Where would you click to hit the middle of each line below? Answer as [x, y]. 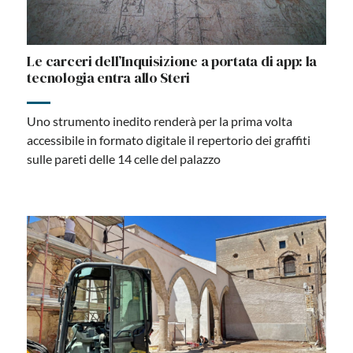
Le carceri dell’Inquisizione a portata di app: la [172, 61]
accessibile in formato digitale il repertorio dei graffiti [169, 140]
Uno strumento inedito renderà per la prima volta [160, 121]
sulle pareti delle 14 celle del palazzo [124, 159]
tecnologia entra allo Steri [109, 78]
